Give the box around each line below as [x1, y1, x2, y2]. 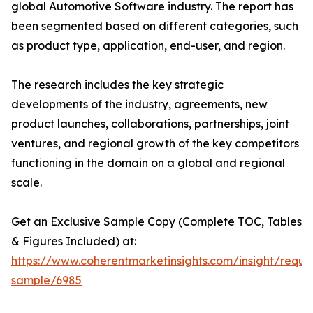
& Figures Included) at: [11, 234, 136, 249]
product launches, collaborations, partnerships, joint [11, 117, 289, 131]
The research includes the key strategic [11, 78, 224, 92]
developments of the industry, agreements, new [11, 97, 268, 112]
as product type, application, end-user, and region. [11, 38, 285, 53]
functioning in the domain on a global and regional [11, 156, 285, 170]
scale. [11, 175, 42, 190]
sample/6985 [11, 273, 82, 288]
